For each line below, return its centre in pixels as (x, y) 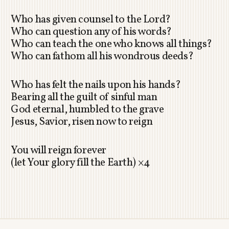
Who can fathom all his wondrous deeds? (102, 57)
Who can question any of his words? (91, 32)
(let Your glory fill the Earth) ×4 (81, 163)
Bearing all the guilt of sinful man (84, 98)
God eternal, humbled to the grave (87, 110)
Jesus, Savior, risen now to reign (82, 122)
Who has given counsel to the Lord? (91, 20)
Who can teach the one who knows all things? (111, 44)
